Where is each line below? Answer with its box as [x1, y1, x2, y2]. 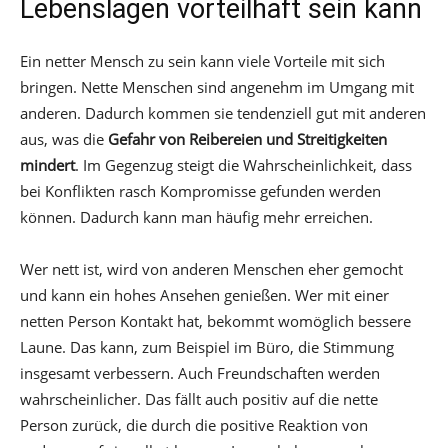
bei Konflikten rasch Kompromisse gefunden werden [20, 180, 381, 201]
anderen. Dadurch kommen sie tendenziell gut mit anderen [20, 102, 426, 123]
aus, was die [20, 128, 108, 149]
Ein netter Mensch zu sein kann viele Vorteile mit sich [20, 50, 385, 71]
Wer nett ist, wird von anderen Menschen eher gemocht [20, 258, 403, 279]
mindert [20, 154, 75, 175]
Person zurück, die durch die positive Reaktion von [20, 414, 368, 435]
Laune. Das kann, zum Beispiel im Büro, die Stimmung [20, 336, 394, 357]
